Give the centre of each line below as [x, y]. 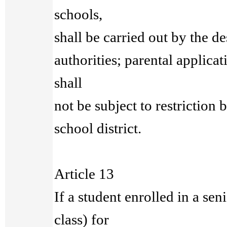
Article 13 [84, 174]
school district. [98, 128]
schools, [79, 14]
